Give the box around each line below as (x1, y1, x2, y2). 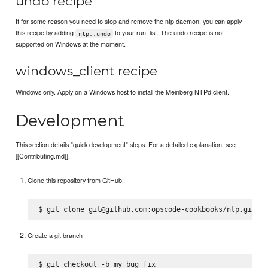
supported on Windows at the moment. (16, 39, 126, 49)
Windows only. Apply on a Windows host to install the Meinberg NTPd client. (16, 87, 230, 97)
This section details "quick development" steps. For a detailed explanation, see (16, 139, 236, 150)
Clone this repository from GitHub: (28, 175, 124, 185)
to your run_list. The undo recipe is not (113, 28, 224, 38)
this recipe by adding (16, 28, 76, 38)
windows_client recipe (16, 63, 158, 79)
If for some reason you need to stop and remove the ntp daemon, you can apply (16, 16, 242, 26)
